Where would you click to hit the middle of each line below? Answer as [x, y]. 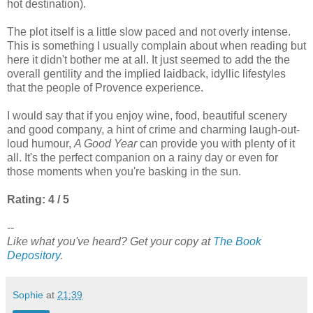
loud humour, [41, 143]
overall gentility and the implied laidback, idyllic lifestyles [146, 73]
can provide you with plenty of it [216, 143]
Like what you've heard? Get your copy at [110, 241]
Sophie [28, 294]
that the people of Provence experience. [105, 87]
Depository [34, 255]
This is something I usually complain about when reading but [156, 45]
